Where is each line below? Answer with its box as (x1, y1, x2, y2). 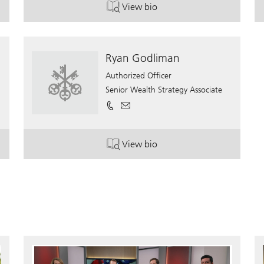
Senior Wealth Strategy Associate (105, 85, 223, 95)
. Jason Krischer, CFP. (131, 6, 213, 18)
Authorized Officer (105, 71, 172, 81)
